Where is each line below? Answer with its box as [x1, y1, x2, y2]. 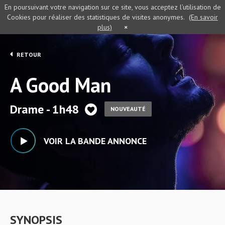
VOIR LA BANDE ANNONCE [44, 135, 147, 147]
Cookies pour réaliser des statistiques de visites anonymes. [7, 13, 185, 22]
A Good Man [10, 72, 111, 98]
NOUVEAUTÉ [110, 105, 146, 113]
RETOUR [15, 51, 41, 58]
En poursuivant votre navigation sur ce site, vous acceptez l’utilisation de [4, 3, 221, 12]
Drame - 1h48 [10, 101, 82, 117]
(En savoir [189, 13, 218, 22]
